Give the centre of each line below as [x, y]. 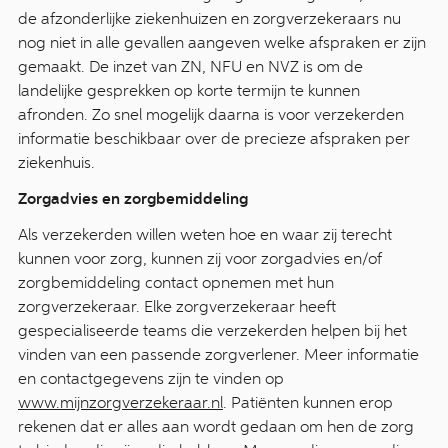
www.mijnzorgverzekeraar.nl [120, 402]
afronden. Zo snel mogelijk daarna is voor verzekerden [211, 114]
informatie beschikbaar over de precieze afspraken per [214, 138]
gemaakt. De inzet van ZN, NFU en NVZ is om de [190, 66]
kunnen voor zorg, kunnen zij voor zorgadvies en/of [200, 258]
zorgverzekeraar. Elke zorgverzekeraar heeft [177, 306]
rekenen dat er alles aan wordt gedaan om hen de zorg [216, 426]
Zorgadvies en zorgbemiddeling [133, 199]
